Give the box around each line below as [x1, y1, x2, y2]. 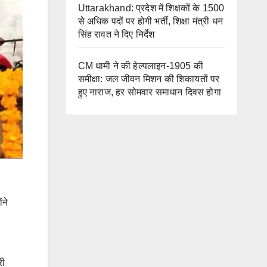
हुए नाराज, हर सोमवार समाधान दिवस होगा [77, 87, 221, 98]
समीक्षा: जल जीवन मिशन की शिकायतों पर [77, 74, 220, 85]
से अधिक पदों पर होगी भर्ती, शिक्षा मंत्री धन [77, 16, 223, 27]
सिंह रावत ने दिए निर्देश [77, 29, 155, 40]
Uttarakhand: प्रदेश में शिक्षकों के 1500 [77, 3, 225, 14]
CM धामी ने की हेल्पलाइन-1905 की [77, 61, 204, 72]
